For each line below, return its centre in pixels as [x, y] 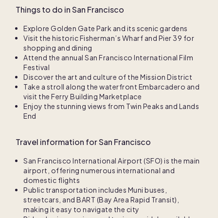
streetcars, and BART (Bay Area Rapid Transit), [101, 200]
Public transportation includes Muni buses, [95, 190]
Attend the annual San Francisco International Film [108, 58]
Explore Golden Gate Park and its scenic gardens [106, 28]
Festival [36, 67]
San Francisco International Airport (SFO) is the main [112, 161]
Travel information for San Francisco [83, 142]
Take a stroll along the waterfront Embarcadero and [111, 87]
